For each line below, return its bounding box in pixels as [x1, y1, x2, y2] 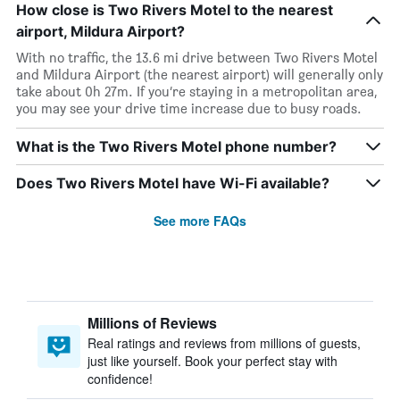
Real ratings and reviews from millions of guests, [87, 334, 361, 352]
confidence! [87, 370, 153, 387]
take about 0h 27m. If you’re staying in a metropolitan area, [16, 83, 377, 100]
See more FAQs [154, 212, 246, 229]
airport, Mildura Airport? [16, 22, 185, 40]
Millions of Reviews [87, 312, 217, 333]
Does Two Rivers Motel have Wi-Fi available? [16, 174, 329, 192]
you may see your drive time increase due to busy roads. [16, 100, 362, 117]
